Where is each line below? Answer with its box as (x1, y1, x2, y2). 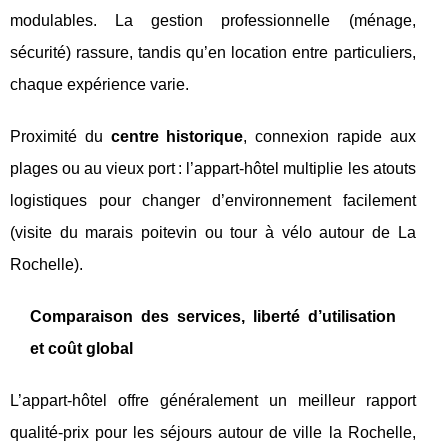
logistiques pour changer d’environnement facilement (10, 191, 416, 209)
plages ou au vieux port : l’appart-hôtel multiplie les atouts (10, 159, 416, 177)
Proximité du (10, 127, 111, 145)
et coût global (30, 339, 133, 357)
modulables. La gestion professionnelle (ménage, (10, 11, 416, 29)
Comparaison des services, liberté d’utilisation (30, 307, 396, 325)
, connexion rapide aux (243, 127, 416, 145)
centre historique (110, 127, 244, 145)
